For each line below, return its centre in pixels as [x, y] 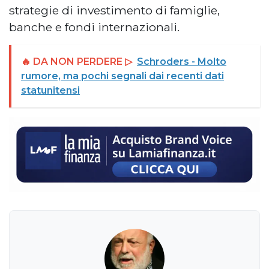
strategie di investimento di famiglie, [114, 10]
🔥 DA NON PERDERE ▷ [77, 61]
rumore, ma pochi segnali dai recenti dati [122, 76]
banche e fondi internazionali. [94, 27]
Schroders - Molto [182, 61]
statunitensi [50, 90]
